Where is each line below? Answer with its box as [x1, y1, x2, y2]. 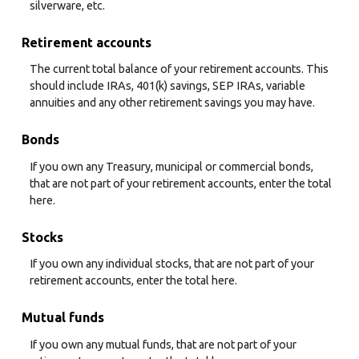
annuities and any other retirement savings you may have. [30, 96, 315, 110]
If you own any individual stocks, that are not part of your [30, 257, 314, 271]
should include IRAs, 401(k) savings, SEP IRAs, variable [30, 79, 305, 93]
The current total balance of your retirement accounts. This [30, 63, 329, 76]
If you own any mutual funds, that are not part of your [30, 337, 296, 351]
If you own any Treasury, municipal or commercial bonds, [30, 159, 313, 173]
